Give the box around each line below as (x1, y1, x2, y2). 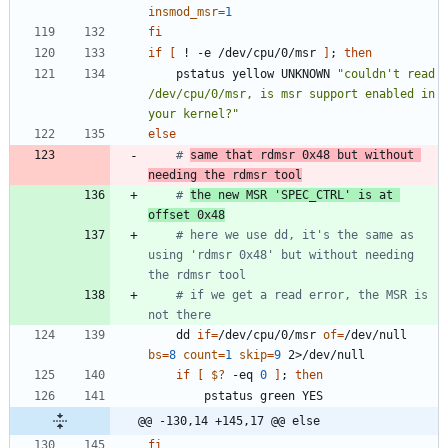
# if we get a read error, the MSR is (176, 288, 428, 303)
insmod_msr (148, 5, 218, 20)
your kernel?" (148, 107, 239, 122)
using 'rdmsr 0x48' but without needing (148, 248, 414, 263)
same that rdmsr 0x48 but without (190, 148, 414, 163)
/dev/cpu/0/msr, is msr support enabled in (148, 87, 435, 102)
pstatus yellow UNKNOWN (176, 67, 337, 82)
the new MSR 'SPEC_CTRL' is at (190, 188, 393, 203)
